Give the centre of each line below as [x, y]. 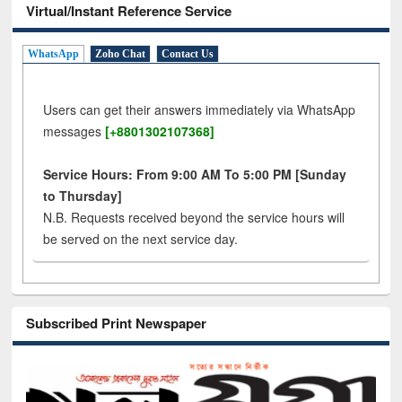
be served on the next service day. [141, 239]
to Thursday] [83, 196]
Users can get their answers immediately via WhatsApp [200, 110]
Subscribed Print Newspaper [117, 323]
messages [73, 131]
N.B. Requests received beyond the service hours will [194, 218]
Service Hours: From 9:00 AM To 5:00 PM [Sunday [195, 175]
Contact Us [188, 54]
